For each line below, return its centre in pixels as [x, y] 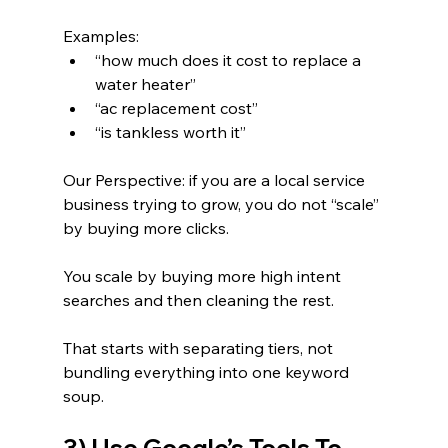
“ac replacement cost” [176, 107]
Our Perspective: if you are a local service [215, 179]
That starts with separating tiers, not [199, 347]
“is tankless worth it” [170, 131]
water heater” [145, 83]
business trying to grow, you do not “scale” [222, 203]
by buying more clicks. [145, 227]
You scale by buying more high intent [203, 275]
